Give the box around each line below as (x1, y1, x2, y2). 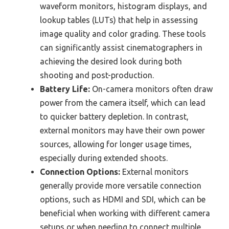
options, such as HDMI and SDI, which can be (40, 195, 205, 204)
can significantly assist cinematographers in (40, 43, 202, 53)
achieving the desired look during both (40, 57, 182, 66)
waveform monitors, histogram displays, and (40, 2, 207, 11)
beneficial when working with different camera (40, 209, 210, 218)
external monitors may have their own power (40, 126, 205, 135)
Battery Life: (40, 84, 90, 94)
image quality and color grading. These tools (40, 29, 206, 39)
